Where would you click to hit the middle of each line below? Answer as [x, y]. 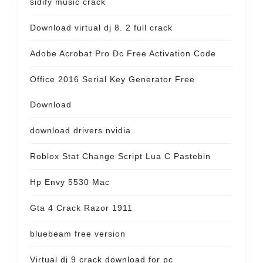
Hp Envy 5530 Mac [70, 182]
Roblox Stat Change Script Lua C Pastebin [120, 156]
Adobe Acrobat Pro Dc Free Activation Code [123, 53]
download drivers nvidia [80, 130]
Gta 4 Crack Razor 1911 [81, 208]
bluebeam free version [78, 234]
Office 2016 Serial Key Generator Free [112, 79]
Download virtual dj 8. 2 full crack [101, 28]
